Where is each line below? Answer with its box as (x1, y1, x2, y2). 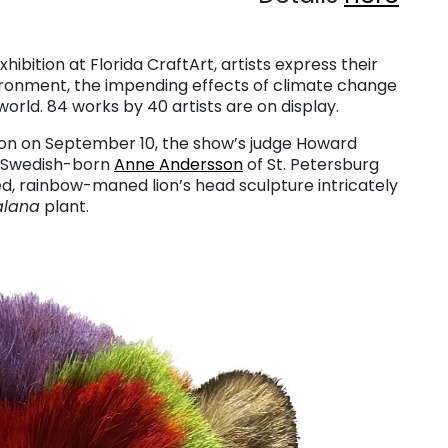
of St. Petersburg (243, 152, 379, 176)
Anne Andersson (114, 152, 243, 176)
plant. (40, 194, 89, 218)
